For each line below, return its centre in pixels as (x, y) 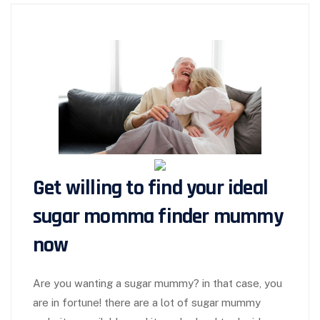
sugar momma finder (121, 217)
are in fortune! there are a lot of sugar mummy (147, 303)
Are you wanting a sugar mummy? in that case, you (157, 284)
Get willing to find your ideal (151, 188)
